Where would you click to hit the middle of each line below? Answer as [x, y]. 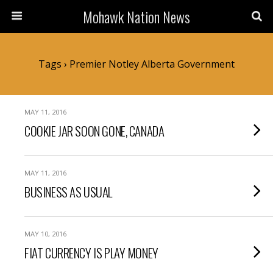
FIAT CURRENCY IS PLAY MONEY [91, 253]
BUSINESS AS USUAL [68, 192]
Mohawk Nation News [136, 16]
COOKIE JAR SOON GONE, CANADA [94, 131]
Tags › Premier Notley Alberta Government [136, 64]
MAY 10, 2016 [45, 234]
